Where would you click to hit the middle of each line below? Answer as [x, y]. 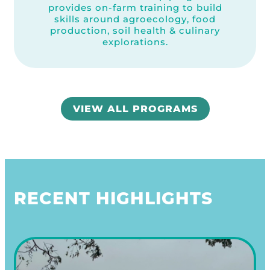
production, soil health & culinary [135, 30]
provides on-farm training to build [135, 7]
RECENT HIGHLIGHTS [113, 198]
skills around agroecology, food [135, 19]
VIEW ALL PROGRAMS [135, 108]
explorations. [135, 42]
